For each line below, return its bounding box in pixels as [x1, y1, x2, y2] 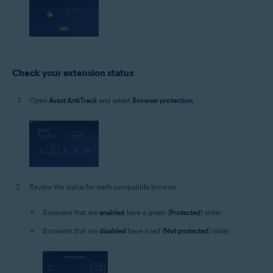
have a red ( [126, 226, 164, 236]
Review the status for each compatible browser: [29, 182, 179, 192]
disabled [99, 226, 126, 236]
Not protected [164, 226, 208, 236]
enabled [99, 208, 124, 218]
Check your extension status [12, 67, 133, 79]
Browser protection [132, 96, 193, 105]
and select [97, 96, 132, 105]
